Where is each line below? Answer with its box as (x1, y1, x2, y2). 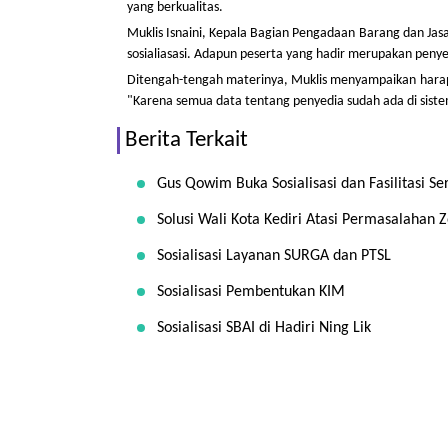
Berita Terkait (125, 129, 248, 152)
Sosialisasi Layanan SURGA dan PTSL (157, 248, 391, 264)
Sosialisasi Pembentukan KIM (157, 284, 345, 300)
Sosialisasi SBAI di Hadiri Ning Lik (157, 320, 371, 336)
